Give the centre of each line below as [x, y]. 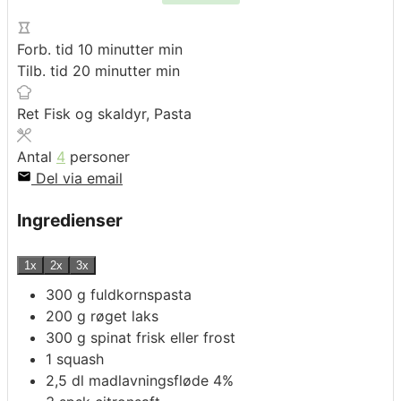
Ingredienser [70, 221]
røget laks [124, 316]
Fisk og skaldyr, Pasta [118, 114]
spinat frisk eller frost [163, 337]
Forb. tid [47, 50]
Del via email [77, 179]
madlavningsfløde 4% [161, 380]
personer [100, 157]
